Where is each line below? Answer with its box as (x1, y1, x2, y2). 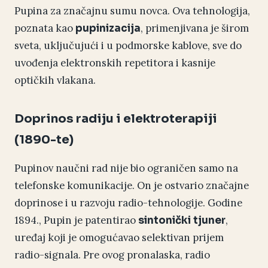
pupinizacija (75, 22, 141, 35)
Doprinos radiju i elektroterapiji (14, 111, 217, 127)
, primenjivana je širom (141, 22, 249, 35)
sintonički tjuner (138, 214, 226, 227)
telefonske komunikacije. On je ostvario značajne (14, 179, 249, 193)
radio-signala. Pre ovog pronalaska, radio (14, 248, 210, 262)
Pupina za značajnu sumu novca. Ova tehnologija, (14, 4, 250, 18)
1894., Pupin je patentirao (14, 214, 138, 227)
